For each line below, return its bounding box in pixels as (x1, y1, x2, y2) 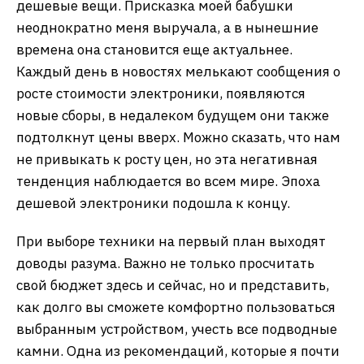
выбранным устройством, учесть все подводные (16, 320, 337, 338)
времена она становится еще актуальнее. (16, 41, 292, 58)
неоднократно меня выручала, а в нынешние (16, 19, 318, 37)
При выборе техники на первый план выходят (16, 232, 326, 250)
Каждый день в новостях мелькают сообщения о (16, 63, 340, 80)
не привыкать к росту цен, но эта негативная (16, 150, 318, 168)
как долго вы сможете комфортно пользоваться (16, 298, 336, 316)
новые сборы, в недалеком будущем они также (16, 106, 329, 124)
